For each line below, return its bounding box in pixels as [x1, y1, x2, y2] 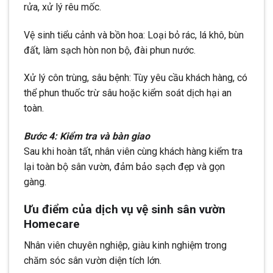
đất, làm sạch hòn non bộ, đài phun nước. [24, 44, 196, 56]
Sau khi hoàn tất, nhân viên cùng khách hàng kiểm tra [24, 146, 243, 158]
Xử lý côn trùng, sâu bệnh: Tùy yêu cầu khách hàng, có [24, 72, 247, 84]
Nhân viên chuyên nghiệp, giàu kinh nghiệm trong [24, 239, 227, 251]
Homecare [24, 216, 80, 231]
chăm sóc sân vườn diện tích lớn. [24, 254, 161, 266]
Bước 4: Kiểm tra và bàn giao [24, 130, 150, 143]
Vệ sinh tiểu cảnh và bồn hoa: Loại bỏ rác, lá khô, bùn [24, 29, 244, 41]
